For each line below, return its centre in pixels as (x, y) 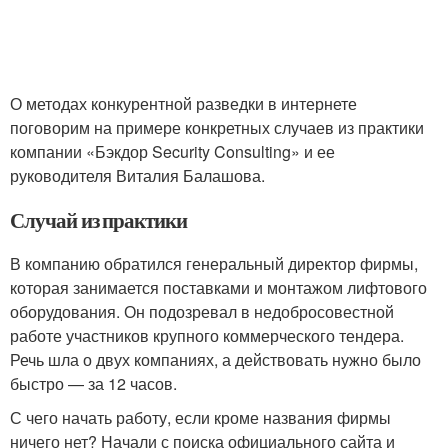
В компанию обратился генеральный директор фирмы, (214, 263)
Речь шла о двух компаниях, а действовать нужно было (215, 359)
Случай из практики (99, 220)
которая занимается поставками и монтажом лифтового (218, 287)
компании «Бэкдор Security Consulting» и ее (172, 151)
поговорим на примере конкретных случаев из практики (217, 127)
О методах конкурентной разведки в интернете (183, 103)
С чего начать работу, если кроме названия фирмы (200, 417)
